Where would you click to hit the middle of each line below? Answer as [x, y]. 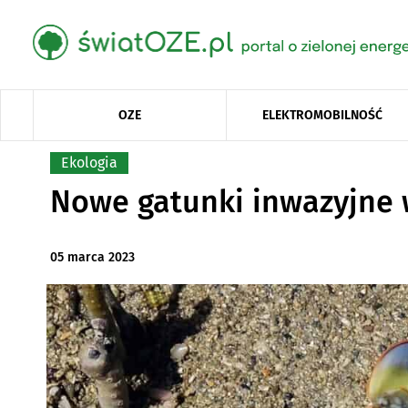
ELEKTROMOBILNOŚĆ [323, 115]
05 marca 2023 [92, 258]
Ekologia [89, 162]
